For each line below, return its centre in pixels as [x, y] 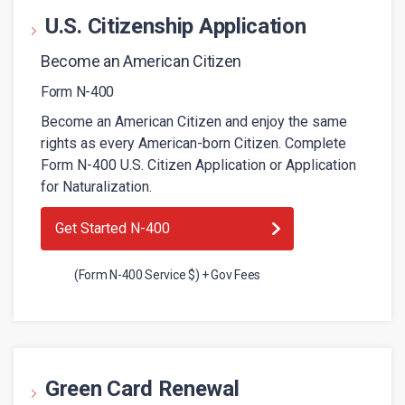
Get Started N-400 [113, 228]
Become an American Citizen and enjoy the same [194, 122]
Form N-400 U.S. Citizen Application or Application [198, 165]
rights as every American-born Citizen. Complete [193, 143]
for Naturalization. [96, 187]
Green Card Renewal [142, 389]
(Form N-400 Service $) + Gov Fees [167, 275]
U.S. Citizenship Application [176, 26]
